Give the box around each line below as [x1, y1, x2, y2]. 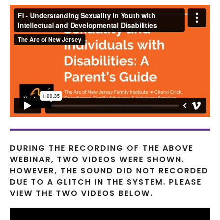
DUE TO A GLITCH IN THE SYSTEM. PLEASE [10, 176, 202, 188]
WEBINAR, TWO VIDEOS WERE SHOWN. [10, 154, 185, 165]
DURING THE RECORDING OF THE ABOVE [10, 142, 193, 154]
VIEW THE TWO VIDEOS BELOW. [10, 188, 153, 199]
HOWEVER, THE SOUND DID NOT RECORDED [10, 165, 209, 177]
